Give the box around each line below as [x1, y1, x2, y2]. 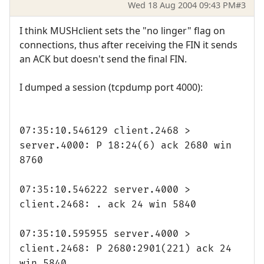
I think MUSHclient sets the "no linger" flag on [19, 24, 225, 37]
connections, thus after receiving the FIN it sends [19, 38, 237, 51]
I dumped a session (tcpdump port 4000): [19, 80, 203, 94]
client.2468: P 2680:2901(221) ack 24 [19, 242, 232, 255]
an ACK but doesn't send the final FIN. [19, 52, 187, 65]
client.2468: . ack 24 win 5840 [19, 198, 196, 210]
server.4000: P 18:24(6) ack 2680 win [19, 139, 232, 151]
